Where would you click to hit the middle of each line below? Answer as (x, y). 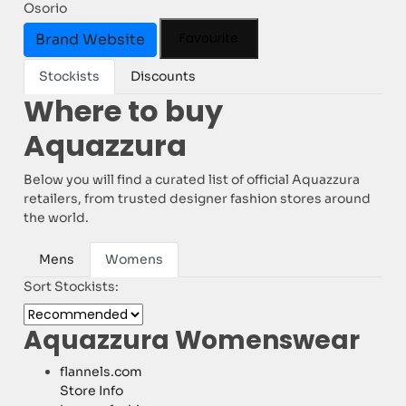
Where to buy (124, 111)
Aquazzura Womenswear (192, 341)
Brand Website (91, 39)
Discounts (164, 77)
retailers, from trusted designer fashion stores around (198, 199)
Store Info (92, 391)
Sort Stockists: (72, 287)
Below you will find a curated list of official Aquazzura (192, 180)
